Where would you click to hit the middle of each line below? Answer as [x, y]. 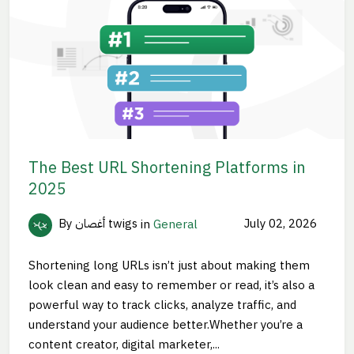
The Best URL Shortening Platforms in [167, 167]
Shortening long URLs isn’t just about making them [169, 265]
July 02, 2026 [279, 224]
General [175, 224]
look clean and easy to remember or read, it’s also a [171, 285]
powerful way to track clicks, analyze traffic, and [162, 305]
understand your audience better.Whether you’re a [166, 324]
